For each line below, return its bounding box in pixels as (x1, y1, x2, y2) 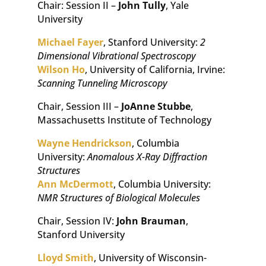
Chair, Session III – (37, 99, 121, 113)
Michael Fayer (37, 35, 103, 49)
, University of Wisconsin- (93, 251, 207, 264)
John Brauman (116, 214, 186, 227)
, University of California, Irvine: (84, 62, 225, 76)
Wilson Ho (37, 62, 85, 76)
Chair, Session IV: (37, 214, 116, 227)
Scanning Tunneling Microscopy (37, 76, 167, 90)
